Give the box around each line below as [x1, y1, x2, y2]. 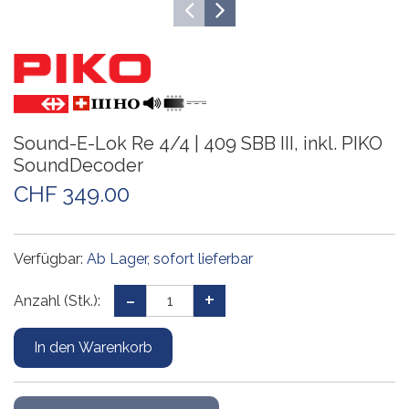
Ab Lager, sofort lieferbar [87, 249, 253, 267]
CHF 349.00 [14, 180, 130, 207]
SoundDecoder [14, 153, 143, 176]
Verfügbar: [14, 249, 87, 267]
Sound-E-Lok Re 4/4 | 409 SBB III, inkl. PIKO [14, 131, 383, 154]
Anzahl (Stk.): [14, 291, 100, 309]
